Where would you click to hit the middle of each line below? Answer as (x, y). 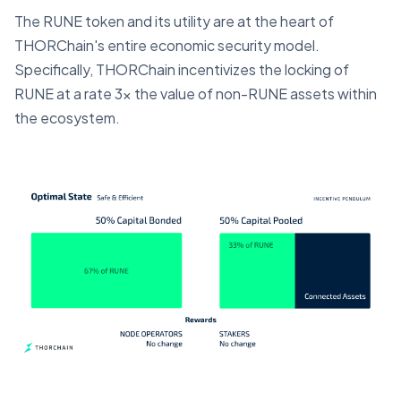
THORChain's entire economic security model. (167, 45)
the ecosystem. (68, 118)
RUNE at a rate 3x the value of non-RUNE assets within (196, 94)
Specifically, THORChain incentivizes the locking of (182, 69)
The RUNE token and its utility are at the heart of (174, 21)
